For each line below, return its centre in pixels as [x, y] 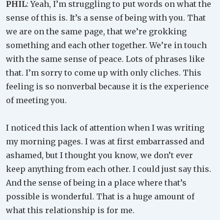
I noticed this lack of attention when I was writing [105, 127]
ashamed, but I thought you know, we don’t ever [99, 155]
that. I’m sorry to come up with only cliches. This [104, 72]
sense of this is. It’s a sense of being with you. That [106, 17]
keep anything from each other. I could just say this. [109, 169]
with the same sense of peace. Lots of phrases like [105, 59]
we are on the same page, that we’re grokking [96, 31]
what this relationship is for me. [70, 210]
